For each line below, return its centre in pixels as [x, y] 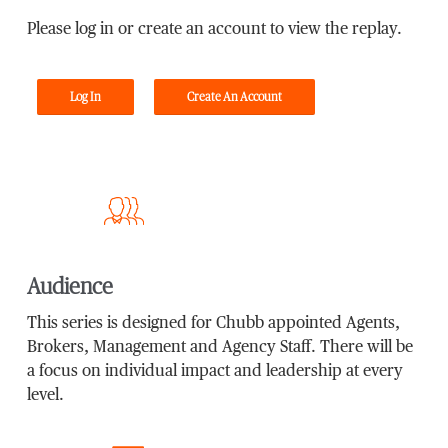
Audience [70, 286]
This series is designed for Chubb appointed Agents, [214, 323]
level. [46, 395]
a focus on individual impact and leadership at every [215, 371]
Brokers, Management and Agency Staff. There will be [220, 347]
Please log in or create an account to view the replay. [214, 29]
